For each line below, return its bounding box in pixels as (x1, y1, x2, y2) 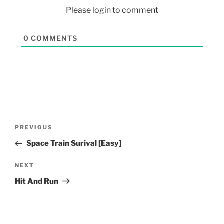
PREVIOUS (15, 124, 53, 131)
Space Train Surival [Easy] (26, 139, 121, 148)
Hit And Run (15, 176, 58, 186)
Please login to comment (65, 5, 158, 15)
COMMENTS (28, 33, 77, 42)
